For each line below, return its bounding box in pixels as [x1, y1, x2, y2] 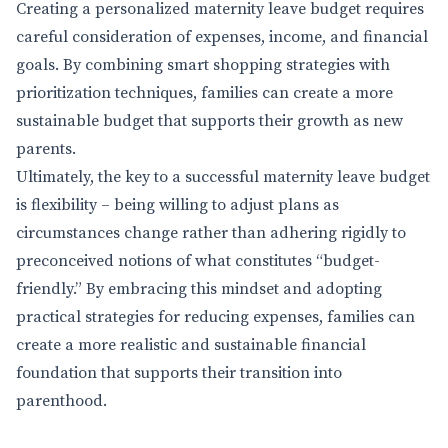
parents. [16, 139, 76, 159]
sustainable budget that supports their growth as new [16, 111, 403, 131]
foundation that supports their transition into [16, 363, 342, 383]
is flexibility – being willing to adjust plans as [16, 195, 339, 215]
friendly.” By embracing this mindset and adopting [16, 279, 382, 299]
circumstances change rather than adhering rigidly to [16, 223, 406, 243]
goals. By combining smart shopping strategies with [16, 55, 390, 75]
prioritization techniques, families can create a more [16, 83, 393, 103]
